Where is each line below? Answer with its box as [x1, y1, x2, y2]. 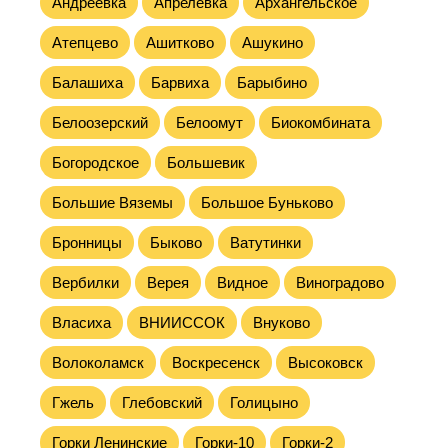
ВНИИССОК [139, 314, 225, 331]
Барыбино [237, 74, 307, 91]
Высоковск [288, 354, 363, 371]
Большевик [167, 154, 245, 171]
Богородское [52, 154, 139, 171]
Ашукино [242, 34, 303, 51]
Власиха [52, 314, 111, 331]
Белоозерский [52, 114, 148, 131]
